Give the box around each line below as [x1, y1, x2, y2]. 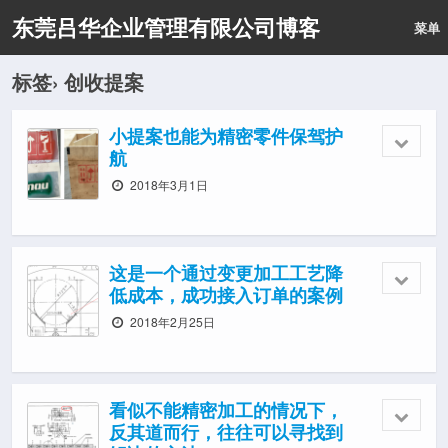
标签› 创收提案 [12, 68, 144, 96]
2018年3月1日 [127, 176, 209, 193]
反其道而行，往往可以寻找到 [109, 418, 343, 445]
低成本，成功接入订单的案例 [109, 281, 343, 308]
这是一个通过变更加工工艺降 [109, 259, 343, 286]
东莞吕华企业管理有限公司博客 [12, 11, 320, 43]
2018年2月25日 [127, 313, 216, 330]
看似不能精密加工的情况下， [109, 396, 343, 423]
